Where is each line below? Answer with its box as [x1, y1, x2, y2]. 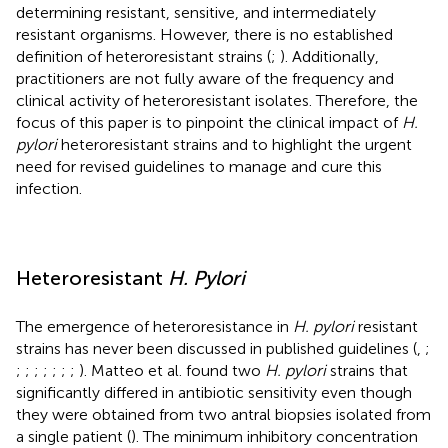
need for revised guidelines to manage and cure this [16, 156, 382, 176]
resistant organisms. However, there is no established [16, 24, 393, 44]
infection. [16, 178, 82, 198]
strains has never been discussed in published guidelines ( [16, 338, 417, 358]
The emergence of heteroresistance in [16, 316, 293, 336]
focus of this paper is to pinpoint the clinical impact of [16, 112, 402, 132]
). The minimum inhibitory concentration [131, 426, 418, 446]
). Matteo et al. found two [79, 360, 265, 380]
